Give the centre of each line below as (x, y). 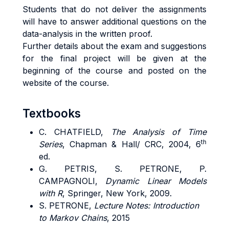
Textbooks (52, 113)
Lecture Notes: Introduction (146, 205)
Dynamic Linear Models (156, 181)
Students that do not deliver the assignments (114, 9)
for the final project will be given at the (114, 58)
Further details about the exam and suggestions (114, 46)
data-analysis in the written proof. (87, 34)
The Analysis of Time (159, 132)
